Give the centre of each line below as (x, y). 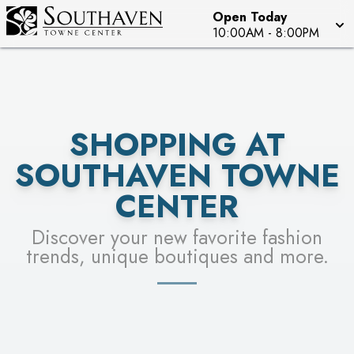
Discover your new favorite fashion (177, 237)
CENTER (177, 207)
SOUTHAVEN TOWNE (177, 176)
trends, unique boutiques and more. (177, 256)
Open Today (250, 17)
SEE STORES (177, 26)
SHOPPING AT (177, 145)
